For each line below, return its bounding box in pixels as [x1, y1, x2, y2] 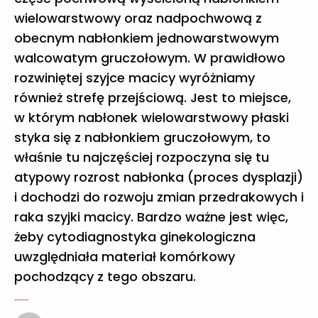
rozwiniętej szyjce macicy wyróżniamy [14, 68, 255, 87]
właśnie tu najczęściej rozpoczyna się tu [14, 148, 269, 166]
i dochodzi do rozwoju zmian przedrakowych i [14, 187, 304, 206]
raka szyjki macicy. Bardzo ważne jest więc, [14, 207, 288, 226]
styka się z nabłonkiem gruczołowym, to [14, 128, 270, 146]
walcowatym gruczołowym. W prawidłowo [14, 48, 285, 67]
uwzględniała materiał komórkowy [14, 247, 235, 265]
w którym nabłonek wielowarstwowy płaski [14, 108, 289, 126]
